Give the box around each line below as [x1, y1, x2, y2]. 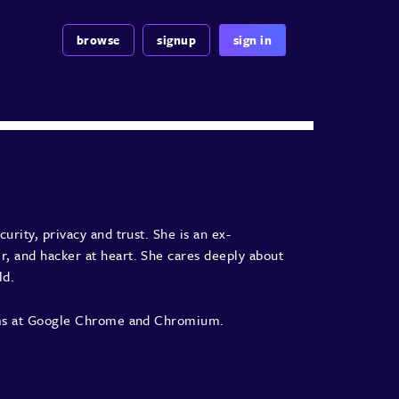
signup [157, 31, 197, 50]
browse [76, 31, 120, 50]
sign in [232, 31, 273, 50]
